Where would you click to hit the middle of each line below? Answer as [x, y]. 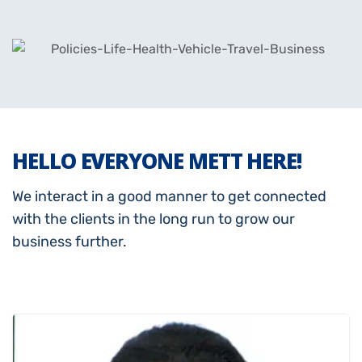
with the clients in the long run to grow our [154, 219]
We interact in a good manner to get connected [169, 197]
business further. [69, 242]
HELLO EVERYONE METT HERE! [157, 161]
